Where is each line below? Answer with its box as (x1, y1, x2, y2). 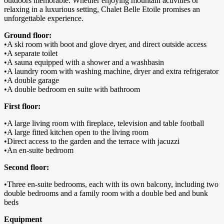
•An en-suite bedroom (4, 146, 73, 155)
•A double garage (4, 76, 59, 85)
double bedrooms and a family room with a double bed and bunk (4, 189, 208, 198)
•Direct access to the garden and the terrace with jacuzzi (4, 137, 179, 146)
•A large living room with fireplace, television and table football (4, 119, 204, 128)
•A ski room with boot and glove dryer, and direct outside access (4, 40, 206, 49)
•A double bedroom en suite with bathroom (4, 85, 140, 94)
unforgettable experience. (4, 14, 83, 23)
